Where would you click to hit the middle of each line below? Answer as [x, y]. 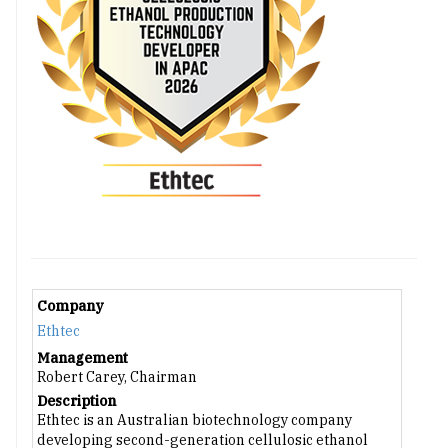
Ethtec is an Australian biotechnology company [194, 420]
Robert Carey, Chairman [117, 377]
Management [82, 358]
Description [76, 401]
